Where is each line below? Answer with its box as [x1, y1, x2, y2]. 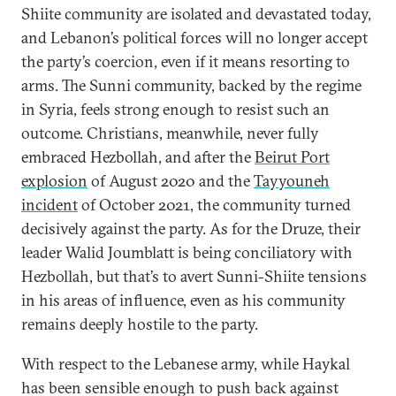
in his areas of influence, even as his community [21, 290, 346, 310]
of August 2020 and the [88, 171, 254, 191]
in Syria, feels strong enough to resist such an [21, 99, 330, 119]
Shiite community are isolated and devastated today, [21, 4, 371, 24]
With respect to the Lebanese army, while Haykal [21, 354, 350, 374]
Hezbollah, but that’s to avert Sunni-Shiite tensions [21, 266, 367, 286]
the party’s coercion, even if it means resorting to [21, 51, 350, 72]
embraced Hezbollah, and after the [21, 147, 255, 167]
